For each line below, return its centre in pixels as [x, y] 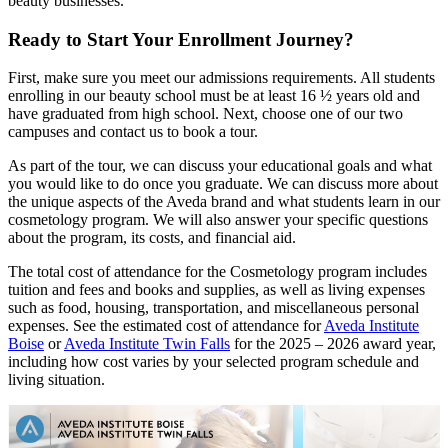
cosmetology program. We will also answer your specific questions [218, 220]
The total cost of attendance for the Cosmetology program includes [217, 272]
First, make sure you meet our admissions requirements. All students [221, 78]
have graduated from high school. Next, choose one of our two [205, 114]
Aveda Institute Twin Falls [147, 344]
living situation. [56, 380]
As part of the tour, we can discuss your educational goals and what [220, 166]
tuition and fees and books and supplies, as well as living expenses [216, 290]
